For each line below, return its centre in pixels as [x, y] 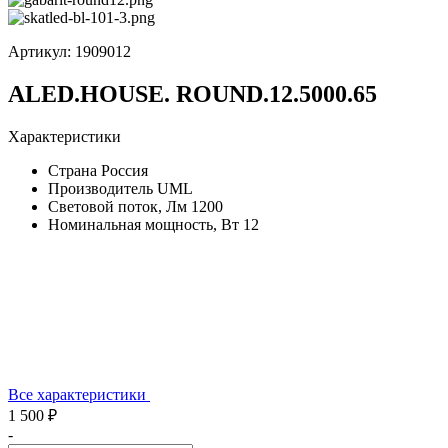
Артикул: [41, 51]
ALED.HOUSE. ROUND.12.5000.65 [192, 93]
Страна [72, 170]
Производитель [100, 188]
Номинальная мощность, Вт [143, 224]
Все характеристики [79, 394]
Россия [124, 170]
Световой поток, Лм [117, 206]
